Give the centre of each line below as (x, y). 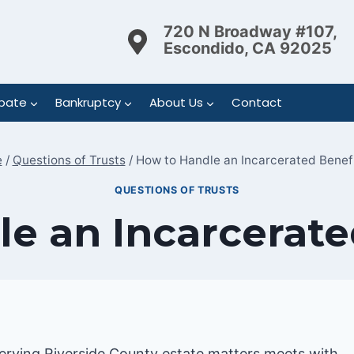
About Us (176, 102)
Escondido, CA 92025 (248, 48)
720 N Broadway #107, (250, 31)
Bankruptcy (88, 102)
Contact (256, 102)
